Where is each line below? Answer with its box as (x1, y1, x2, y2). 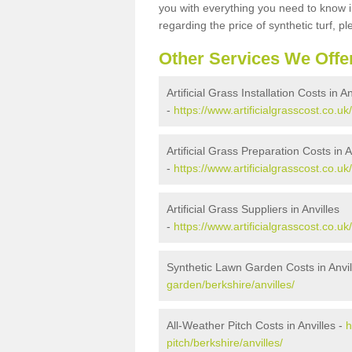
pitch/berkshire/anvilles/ (167, 335, 283, 349)
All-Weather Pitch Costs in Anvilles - (167, 318, 346, 332)
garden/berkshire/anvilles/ (167, 277, 295, 291)
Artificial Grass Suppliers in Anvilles (167, 202, 339, 215)
